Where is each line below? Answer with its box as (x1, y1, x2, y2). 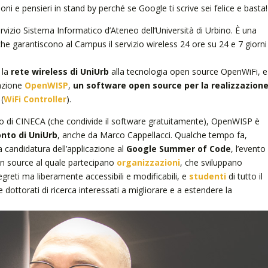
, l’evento (230, 143, 266, 154)
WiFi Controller (3, 93, 66, 105)
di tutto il (228, 170, 263, 182)
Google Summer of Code (126, 143, 231, 154)
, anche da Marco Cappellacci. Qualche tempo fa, (57, 129, 247, 141)
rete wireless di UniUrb (10, 66, 109, 77)
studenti (188, 170, 226, 182)
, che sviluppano (179, 157, 242, 168)
